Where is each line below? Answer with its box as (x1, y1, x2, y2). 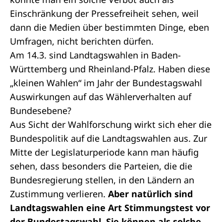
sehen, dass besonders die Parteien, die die (10, 160, 192, 172)
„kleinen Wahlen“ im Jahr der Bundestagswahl (10, 77, 202, 89)
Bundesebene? (10, 105, 71, 116)
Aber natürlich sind (108, 188, 193, 200)
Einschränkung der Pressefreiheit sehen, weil (10, 7, 199, 19)
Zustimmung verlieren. (10, 188, 108, 200)
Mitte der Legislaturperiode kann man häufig (10, 146, 199, 158)
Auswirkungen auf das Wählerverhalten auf (10, 91, 191, 103)
